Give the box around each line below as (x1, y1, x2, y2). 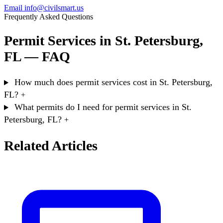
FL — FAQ (4, 49, 70, 65)
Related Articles (4, 137, 98, 153)
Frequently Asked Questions (4, 12, 93, 21)
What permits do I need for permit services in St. (14, 102, 192, 112)
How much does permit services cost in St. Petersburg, (14, 77, 213, 88)
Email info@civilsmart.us (4, 3, 84, 12)
